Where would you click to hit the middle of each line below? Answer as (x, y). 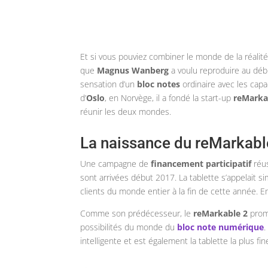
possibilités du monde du (129, 227)
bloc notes (159, 84)
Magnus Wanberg (133, 71)
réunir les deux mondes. (126, 112)
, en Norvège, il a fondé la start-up (169, 98)
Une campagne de (116, 164)
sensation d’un (109, 84)
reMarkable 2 (221, 214)
